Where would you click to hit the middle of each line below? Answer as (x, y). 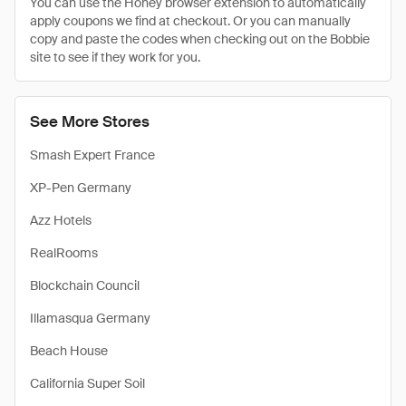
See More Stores (90, 121)
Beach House (69, 351)
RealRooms (64, 253)
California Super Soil (87, 383)
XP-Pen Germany (81, 188)
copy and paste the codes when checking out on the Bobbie (200, 39)
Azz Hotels (61, 220)
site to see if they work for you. (115, 57)
